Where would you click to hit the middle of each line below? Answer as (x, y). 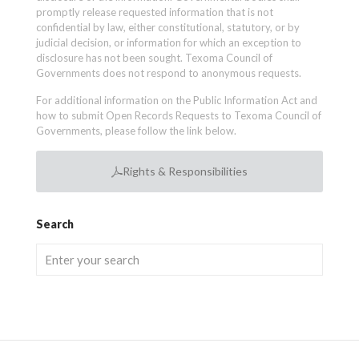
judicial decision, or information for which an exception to (169, 42)
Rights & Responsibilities (185, 171)
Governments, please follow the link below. (136, 131)
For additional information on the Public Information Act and (177, 100)
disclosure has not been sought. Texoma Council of (154, 58)
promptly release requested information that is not (155, 12)
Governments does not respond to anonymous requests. (169, 73)
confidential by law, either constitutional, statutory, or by (168, 27)
